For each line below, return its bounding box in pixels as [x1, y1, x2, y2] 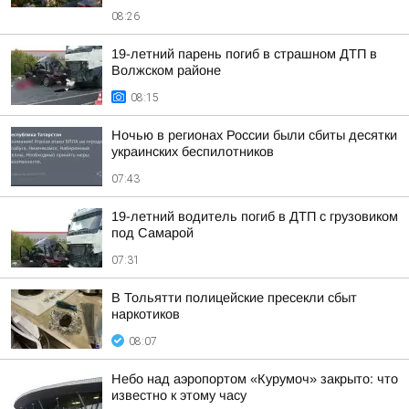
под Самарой [111, 225, 194, 240]
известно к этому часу [111, 388, 246, 403]
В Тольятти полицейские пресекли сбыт [111, 290, 357, 305]
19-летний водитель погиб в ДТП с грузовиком [111, 209, 398, 224]
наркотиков [111, 307, 180, 321]
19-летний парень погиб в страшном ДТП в [111, 47, 377, 61]
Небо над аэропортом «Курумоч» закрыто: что [111, 372, 398, 386]
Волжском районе [111, 63, 221, 78]
